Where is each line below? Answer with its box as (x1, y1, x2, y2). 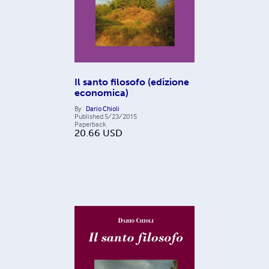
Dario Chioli (86, 103, 119, 113)
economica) (74, 86, 128, 98)
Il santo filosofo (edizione (74, 76, 189, 88)
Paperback (74, 119, 106, 128)
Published (74, 111, 103, 121)
